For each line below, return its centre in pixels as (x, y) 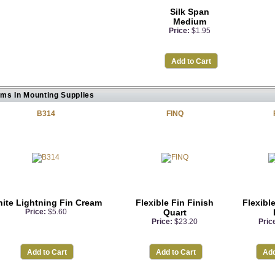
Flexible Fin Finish (175, 203)
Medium (190, 21)
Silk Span (190, 12)
